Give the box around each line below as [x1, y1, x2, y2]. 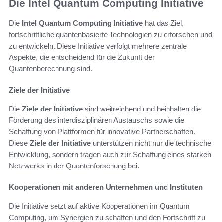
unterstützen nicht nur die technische [91, 139, 211, 148]
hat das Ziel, [143, 19, 184, 28]
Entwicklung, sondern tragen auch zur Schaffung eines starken [9, 150, 211, 159]
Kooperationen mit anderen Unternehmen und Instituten [9, 183, 203, 192]
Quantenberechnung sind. [9, 64, 92, 73]
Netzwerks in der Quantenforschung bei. [9, 162, 139, 170]
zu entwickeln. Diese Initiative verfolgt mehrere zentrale [9, 42, 187, 51]
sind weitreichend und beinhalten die [83, 105, 201, 113]
